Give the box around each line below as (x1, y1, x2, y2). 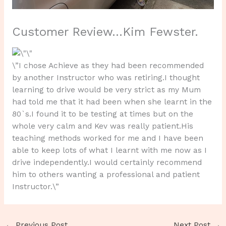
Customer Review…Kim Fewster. (12, 25, 198, 39)
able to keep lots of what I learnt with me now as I (12, 145, 207, 155)
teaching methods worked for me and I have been (12, 133, 203, 143)
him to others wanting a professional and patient (12, 169, 200, 179)
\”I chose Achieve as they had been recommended (12, 61, 204, 70)
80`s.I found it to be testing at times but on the (12, 109, 193, 119)
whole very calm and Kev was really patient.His (12, 121, 193, 131)
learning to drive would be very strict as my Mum (12, 85, 201, 94)
